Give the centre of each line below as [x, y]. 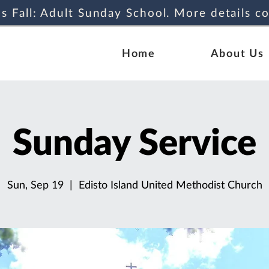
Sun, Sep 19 [35, 184]
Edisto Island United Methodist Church [170, 184]
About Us [237, 53]
